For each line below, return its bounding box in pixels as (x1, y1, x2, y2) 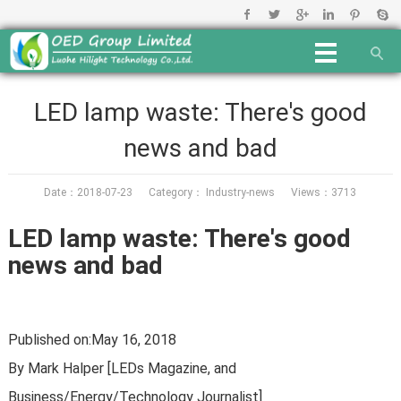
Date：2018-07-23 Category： (44, 186, 204, 199)
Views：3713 (275, 186, 357, 199)
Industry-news (203, 186, 276, 199)
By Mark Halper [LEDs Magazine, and (7, 360, 236, 377)
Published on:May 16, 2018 (7, 331, 176, 348)
